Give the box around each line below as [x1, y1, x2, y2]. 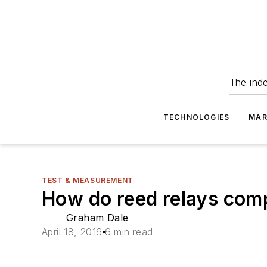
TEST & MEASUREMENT [42, 176, 133, 185]
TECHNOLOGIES [163, 113, 230, 122]
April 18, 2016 [42, 226, 103, 238]
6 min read [104, 226, 153, 238]
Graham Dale [66, 212, 129, 223]
